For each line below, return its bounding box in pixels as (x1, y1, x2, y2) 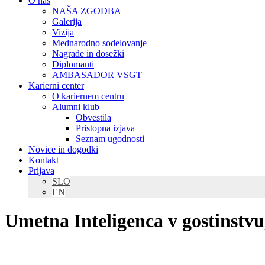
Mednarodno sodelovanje (52, 38, 147, 48)
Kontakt (28, 155, 59, 165)
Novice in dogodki (28, 144, 98, 154)
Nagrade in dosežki (52, 49, 124, 59)
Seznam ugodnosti (76, 134, 144, 144)
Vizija (52, 27, 74, 37)
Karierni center (28, 80, 84, 91)
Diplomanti (52, 59, 94, 69)
